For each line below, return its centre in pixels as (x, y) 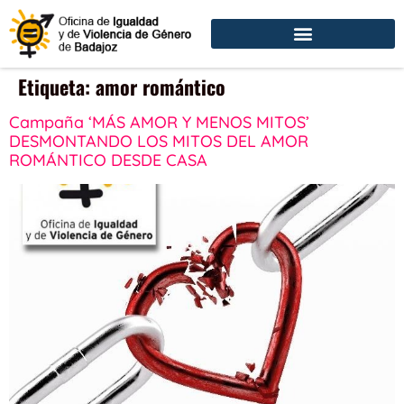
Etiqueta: (57, 86)
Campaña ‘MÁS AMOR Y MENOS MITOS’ (159, 122)
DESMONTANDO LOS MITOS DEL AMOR (159, 141)
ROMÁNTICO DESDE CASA (108, 160)
